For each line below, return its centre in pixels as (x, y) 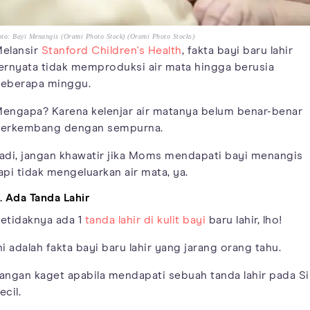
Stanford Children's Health (111, 50)
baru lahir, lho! (244, 220)
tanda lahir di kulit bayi (145, 220)
